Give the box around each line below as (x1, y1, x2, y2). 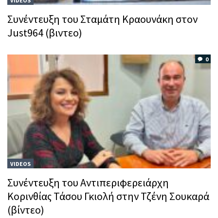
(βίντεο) (7, 202, 44, 217)
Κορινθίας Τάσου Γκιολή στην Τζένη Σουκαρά (7, 189, 209, 203)
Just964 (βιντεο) (7, 25, 82, 39)
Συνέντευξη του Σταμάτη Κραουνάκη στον (7, 12, 198, 26)
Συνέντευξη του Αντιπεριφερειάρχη (7, 175, 169, 189)
